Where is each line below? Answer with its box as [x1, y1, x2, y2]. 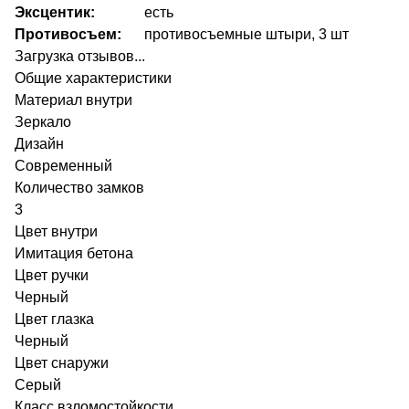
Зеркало [15, 113, 71, 130]
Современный [15, 157, 112, 173]
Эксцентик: [15, 4, 95, 20]
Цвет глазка [15, 310, 94, 327]
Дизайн [15, 135, 64, 152]
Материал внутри [15, 91, 132, 108]
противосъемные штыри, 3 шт [144, 26, 349, 42]
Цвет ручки [15, 267, 89, 283]
